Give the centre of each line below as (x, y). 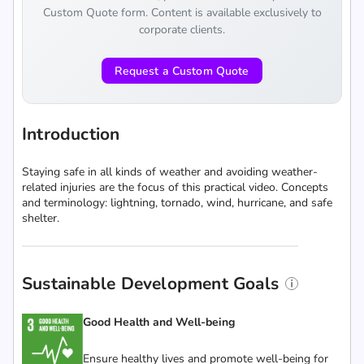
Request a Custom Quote (182, 71)
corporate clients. (182, 30)
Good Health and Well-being (159, 322)
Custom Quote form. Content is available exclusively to (182, 13)
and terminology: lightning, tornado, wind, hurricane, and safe (177, 203)
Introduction (71, 134)
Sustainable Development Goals (151, 284)
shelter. (41, 218)
